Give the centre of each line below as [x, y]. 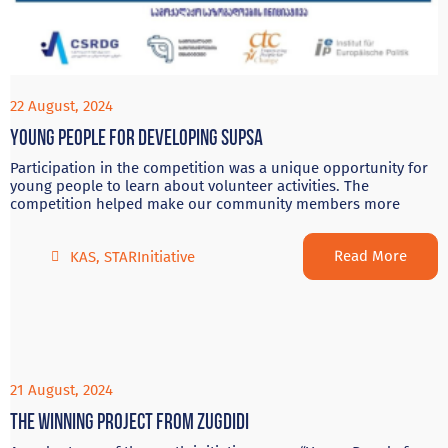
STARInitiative [149, 256]
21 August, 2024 [61, 390]
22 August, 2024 [61, 106]
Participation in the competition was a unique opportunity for [219, 168]
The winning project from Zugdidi [129, 422]
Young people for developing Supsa [136, 138]
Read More [370, 256]
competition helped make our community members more [205, 204]
